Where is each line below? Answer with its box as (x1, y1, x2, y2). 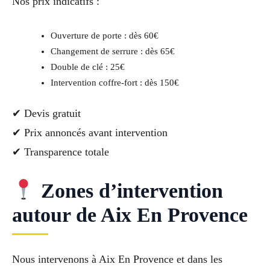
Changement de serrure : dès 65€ (50, 46, 175, 57)
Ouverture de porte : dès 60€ (50, 31, 159, 41)
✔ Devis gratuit (12, 107, 81, 120)
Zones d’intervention (35, 179, 223, 202)
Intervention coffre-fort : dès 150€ (50, 78, 179, 88)
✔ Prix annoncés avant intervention (12, 127, 168, 139)
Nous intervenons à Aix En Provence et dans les (12, 253, 222, 265)
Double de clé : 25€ (50, 62, 125, 72)
